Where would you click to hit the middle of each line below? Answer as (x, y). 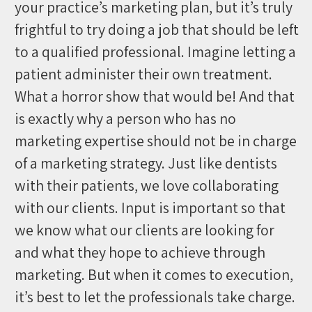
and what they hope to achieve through (140, 252)
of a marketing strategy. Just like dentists (146, 163)
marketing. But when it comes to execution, (154, 274)
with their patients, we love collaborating (146, 185)
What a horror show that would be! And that (154, 96)
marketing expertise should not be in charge (155, 141)
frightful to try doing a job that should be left (156, 29)
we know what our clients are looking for (144, 230)
